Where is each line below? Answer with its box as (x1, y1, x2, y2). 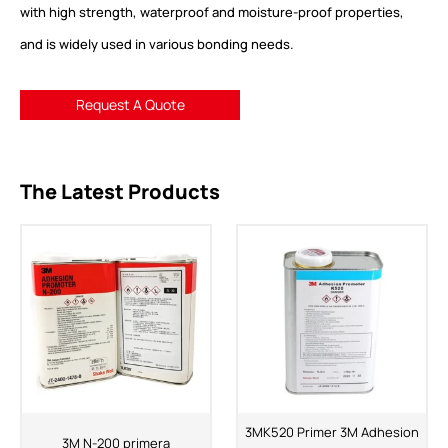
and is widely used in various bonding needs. (20, 34, 294, 53)
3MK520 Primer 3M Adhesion (245, 423, 420, 442)
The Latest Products (20, 177, 220, 205)
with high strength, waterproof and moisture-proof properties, (20, 2, 404, 21)
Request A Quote (75, 94, 185, 114)
